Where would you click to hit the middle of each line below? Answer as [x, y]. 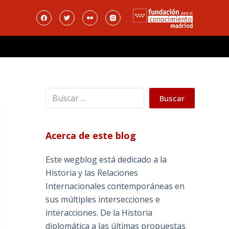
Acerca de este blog [91, 136]
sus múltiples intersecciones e [103, 200]
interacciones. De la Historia [99, 213]
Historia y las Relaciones [92, 173]
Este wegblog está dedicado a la [106, 160]
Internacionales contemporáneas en [115, 186]
